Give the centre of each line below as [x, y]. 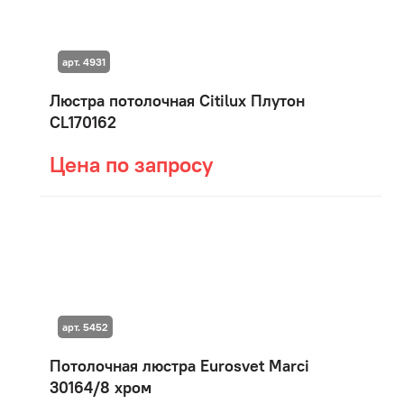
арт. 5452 [85, 326]
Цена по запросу [131, 164]
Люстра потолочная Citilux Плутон [177, 101]
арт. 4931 [83, 61]
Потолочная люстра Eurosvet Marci [179, 366]
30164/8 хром [101, 387]
